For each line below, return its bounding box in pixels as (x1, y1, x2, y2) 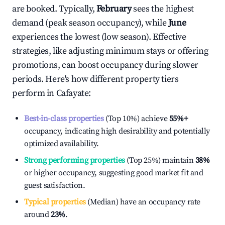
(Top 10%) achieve (103, 114, 168, 124)
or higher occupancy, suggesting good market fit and (24, 168, 203, 178)
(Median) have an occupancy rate (85, 197, 201, 207)
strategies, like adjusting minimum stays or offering (12, 45, 208, 57)
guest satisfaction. (24, 180, 85, 190)
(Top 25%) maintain (125, 155, 194, 165)
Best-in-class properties (24, 114, 104, 124)
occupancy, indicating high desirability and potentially (24, 126, 210, 136)
